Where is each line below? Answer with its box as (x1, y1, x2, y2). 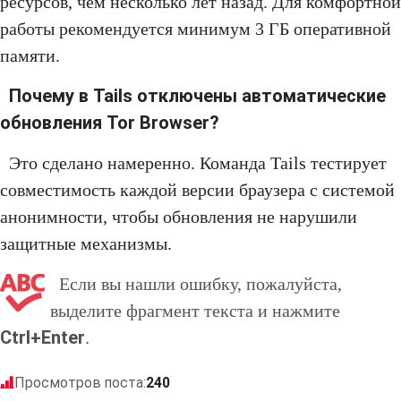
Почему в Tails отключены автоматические (9, 85, 386, 107)
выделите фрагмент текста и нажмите (50, 301, 340, 321)
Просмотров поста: (14, 374, 146, 392)
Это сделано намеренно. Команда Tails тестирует (9, 153, 387, 174)
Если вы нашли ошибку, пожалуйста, (59, 274, 342, 294)
